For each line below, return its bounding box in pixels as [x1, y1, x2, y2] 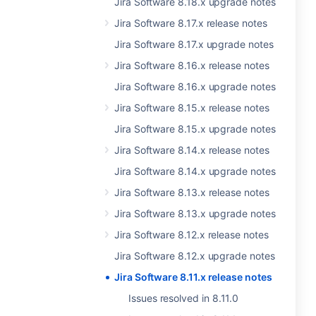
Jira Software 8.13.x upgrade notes [114, 207, 276, 219]
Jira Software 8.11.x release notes [114, 271, 272, 283]
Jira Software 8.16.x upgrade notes [114, 80, 276, 92]
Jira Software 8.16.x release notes [114, 59, 269, 71]
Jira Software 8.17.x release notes [114, 17, 267, 29]
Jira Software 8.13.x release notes [114, 186, 269, 198]
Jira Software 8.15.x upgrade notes [114, 123, 276, 135]
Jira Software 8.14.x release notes [114, 144, 269, 156]
